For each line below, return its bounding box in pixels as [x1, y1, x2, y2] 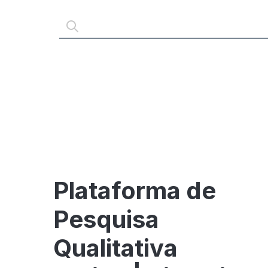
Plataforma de [53, 175, 216, 205]
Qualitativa [53, 233, 178, 263]
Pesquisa [53, 204, 159, 234]
